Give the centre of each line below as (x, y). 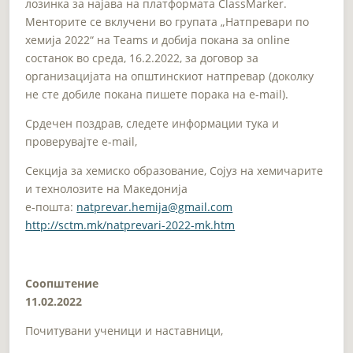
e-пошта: (51, 206)
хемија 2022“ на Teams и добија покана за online (158, 39)
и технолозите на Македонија (107, 188)
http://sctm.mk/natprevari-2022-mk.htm (130, 225)
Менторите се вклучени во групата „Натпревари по (167, 21)
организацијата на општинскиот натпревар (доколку (170, 76)
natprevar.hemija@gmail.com (155, 206)
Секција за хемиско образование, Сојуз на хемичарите (175, 170)
